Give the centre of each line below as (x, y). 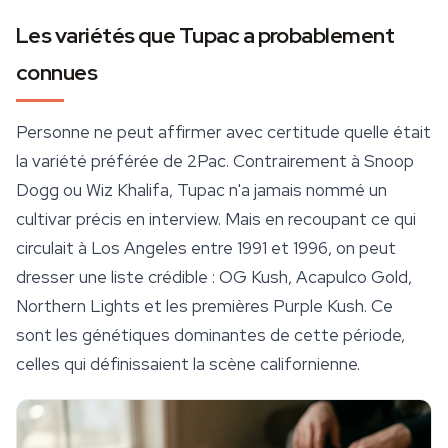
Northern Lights (78, 306)
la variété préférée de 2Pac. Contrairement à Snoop (215, 161)
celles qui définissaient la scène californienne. (188, 364)
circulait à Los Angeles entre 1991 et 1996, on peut (206, 248)
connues (57, 73)
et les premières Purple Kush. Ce (266, 306)
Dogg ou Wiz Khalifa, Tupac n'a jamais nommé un (201, 190)
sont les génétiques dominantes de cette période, (210, 335)
